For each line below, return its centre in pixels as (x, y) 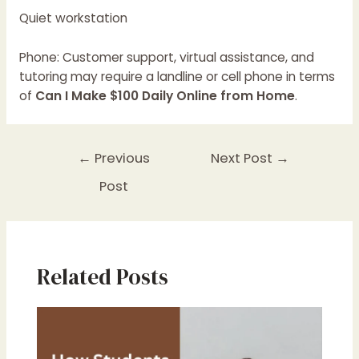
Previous (121, 159)
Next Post (244, 159)
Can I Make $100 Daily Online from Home (165, 95)
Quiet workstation (73, 18)
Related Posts (102, 276)
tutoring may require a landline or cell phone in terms (177, 76)
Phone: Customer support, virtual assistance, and (166, 57)
